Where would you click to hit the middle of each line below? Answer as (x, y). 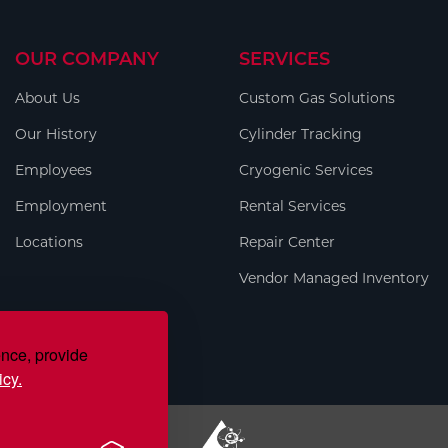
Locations (48, 242)
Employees (53, 170)
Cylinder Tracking (300, 134)
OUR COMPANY (86, 59)
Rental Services (292, 206)
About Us (47, 98)
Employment (60, 206)
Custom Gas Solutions (317, 98)
